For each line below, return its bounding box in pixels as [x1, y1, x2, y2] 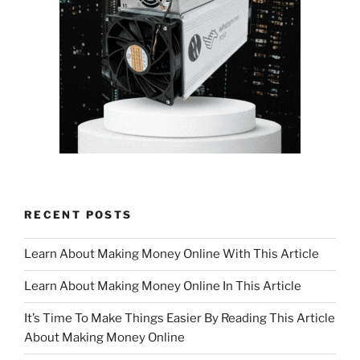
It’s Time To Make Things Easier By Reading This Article [24, 311, 335, 326]
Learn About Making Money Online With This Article [24, 247, 319, 262]
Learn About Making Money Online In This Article [24, 279, 301, 294]
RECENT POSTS [24, 208, 133, 222]
